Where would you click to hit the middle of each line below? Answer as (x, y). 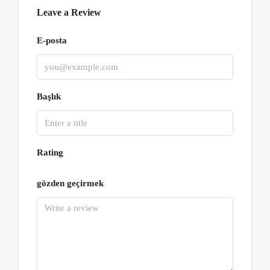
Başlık (49, 96)
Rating (50, 152)
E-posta (52, 40)
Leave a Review (69, 12)
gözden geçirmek (70, 183)
